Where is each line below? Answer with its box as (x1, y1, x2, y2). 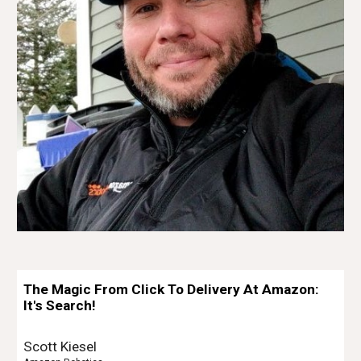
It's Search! (23, 297, 97, 313)
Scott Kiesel (23, 338, 98, 355)
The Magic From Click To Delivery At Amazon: (23, 280, 320, 297)
